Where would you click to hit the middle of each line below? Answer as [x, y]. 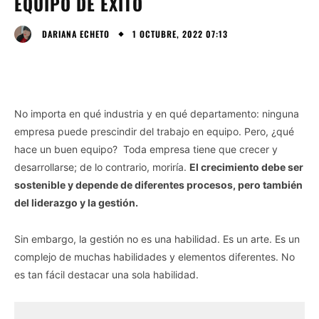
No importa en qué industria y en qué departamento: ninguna [157, 113]
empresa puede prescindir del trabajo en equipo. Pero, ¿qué [154, 131]
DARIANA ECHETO [76, 33]
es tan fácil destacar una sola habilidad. [106, 274]
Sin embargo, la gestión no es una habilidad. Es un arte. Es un [157, 239]
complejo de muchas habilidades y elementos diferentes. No [155, 256]
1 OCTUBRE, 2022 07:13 [180, 33]
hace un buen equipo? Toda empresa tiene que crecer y [146, 149]
